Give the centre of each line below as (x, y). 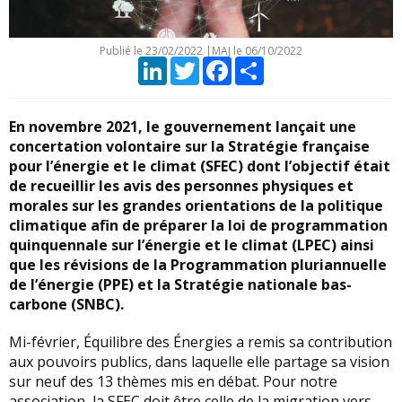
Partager (289, 63)
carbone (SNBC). (66, 304)
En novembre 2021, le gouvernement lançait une (183, 127)
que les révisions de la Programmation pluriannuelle (198, 265)
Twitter (220, 63)
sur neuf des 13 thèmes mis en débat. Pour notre (173, 381)
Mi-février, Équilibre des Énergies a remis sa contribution (201, 342)
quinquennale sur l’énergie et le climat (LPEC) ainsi (192, 245)
